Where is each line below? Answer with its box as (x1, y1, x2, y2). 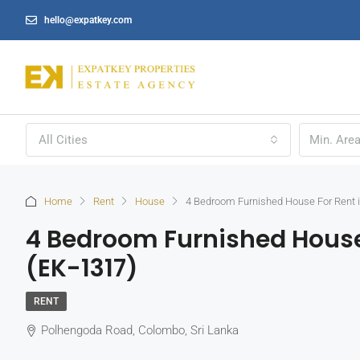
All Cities (39, 133, 88, 148)
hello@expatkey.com (43, 14, 132, 26)
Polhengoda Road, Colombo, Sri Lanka (41, 323, 239, 338)
